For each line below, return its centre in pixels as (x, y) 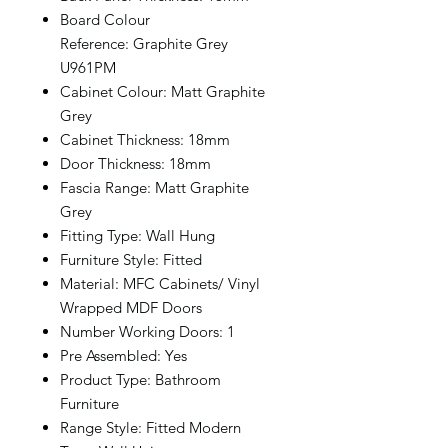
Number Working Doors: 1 (147, 331)
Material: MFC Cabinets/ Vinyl (160, 283)
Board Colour (105, 19)
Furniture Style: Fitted (131, 259)
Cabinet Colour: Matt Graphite (162, 91)
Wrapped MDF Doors (131, 307)
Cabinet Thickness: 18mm (145, 139)
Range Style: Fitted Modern (150, 427)
